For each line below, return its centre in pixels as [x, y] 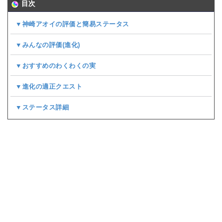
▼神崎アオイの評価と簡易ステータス [72, 24]
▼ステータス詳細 [42, 107]
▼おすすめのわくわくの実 [55, 65]
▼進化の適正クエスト [49, 86]
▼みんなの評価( [40, 45]
